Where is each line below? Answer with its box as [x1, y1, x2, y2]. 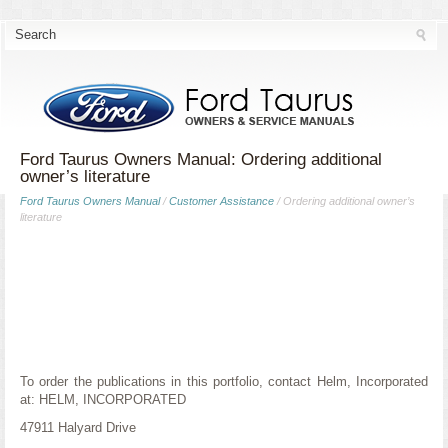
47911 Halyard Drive [20, 420, 136, 435]
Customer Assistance [169, 195, 274, 207]
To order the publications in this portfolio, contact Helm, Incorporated [20, 374, 428, 389]
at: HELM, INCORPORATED [20, 392, 186, 407]
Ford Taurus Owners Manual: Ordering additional [20, 150, 382, 169]
